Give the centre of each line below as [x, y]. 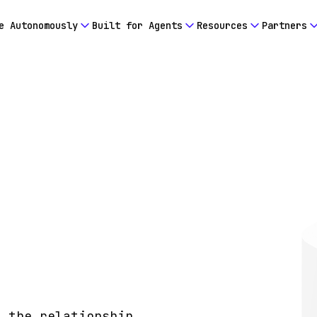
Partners [284, 25]
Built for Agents [137, 25]
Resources [222, 25]
